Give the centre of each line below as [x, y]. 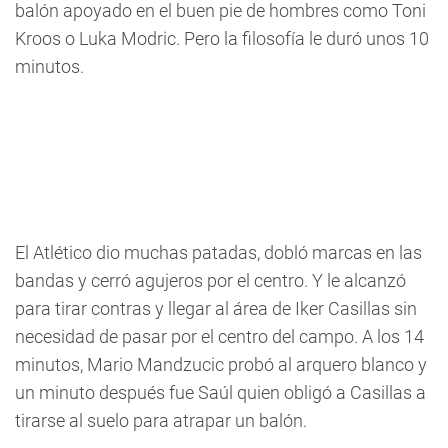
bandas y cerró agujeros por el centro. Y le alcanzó [210, 280]
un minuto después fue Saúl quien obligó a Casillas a [220, 392]
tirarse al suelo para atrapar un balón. [161, 420]
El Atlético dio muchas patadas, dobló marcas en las [218, 252]
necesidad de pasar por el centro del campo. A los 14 [219, 336]
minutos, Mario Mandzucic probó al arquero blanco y [221, 364]
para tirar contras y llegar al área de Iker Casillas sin [216, 308]
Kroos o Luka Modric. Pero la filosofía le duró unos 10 [222, 38]
